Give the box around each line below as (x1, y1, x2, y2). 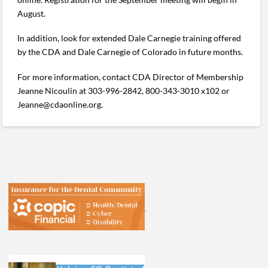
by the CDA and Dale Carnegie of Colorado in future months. (17, 47, 243, 57)
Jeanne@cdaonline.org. (17, 99, 103, 109)
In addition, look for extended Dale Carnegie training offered (17, 33, 242, 44)
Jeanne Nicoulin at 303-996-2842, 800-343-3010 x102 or (17, 85, 230, 96)
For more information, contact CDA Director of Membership (17, 71, 244, 82)
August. (17, 8, 46, 19)
